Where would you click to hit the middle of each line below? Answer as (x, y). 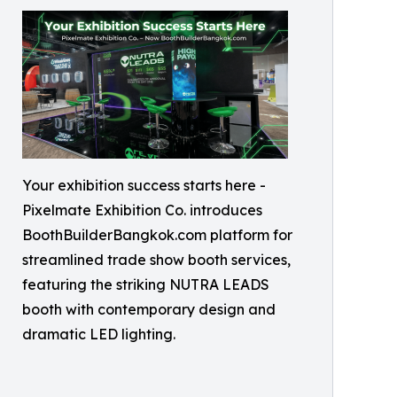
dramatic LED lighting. (99, 334)
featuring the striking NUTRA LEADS (146, 284)
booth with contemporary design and (149, 309)
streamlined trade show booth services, (156, 260)
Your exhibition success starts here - (144, 185)
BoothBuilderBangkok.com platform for (157, 235)
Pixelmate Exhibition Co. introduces (142, 210)
